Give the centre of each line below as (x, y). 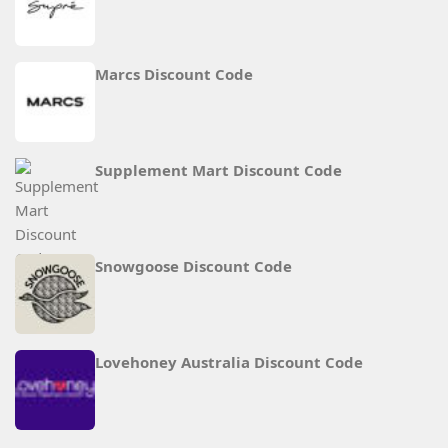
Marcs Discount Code (174, 74)
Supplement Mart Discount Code (218, 170)
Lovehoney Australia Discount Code (229, 362)
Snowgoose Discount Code (193, 266)
